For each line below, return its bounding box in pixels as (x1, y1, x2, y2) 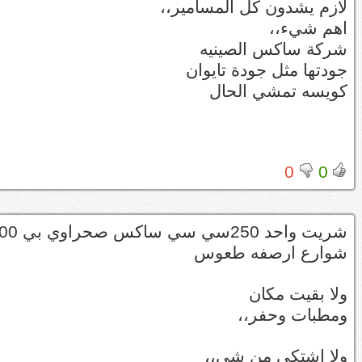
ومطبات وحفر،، (238, 305, 347, 325)
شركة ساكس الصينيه (200, 39, 347, 59)
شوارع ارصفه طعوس (194, 242, 347, 263)
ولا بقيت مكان (249, 284, 347, 304)
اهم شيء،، (269, 18, 347, 38)
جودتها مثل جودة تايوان (186, 60, 347, 80)
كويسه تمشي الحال (209, 81, 347, 101)
